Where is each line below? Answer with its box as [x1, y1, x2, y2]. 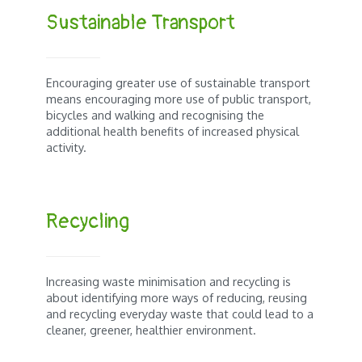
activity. [46, 140, 87, 155]
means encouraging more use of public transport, [46, 91, 312, 107]
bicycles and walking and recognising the [46, 107, 265, 123]
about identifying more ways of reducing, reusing [46, 290, 308, 305]
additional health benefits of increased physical [46, 124, 300, 139]
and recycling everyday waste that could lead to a [46, 306, 314, 322]
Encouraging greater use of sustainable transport [46, 75, 311, 90]
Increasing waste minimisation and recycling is [46, 274, 292, 289]
